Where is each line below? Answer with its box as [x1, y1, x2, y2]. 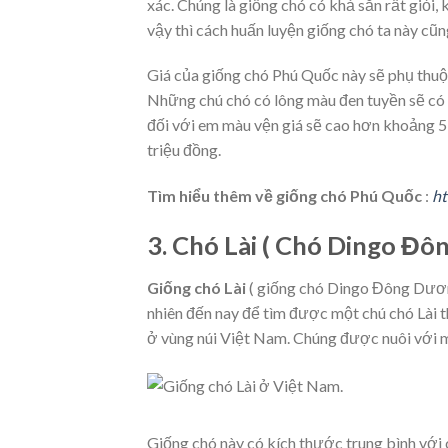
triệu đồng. [147, 140, 221, 160]
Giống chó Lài [147, 277, 246, 297]
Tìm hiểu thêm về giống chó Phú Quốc [147, 186, 422, 206]
